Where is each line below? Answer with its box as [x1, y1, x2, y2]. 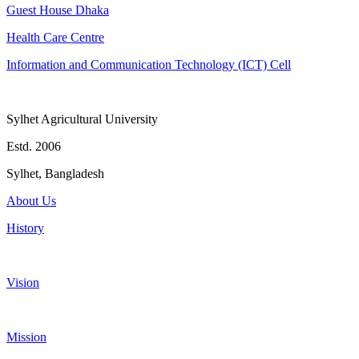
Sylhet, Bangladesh [6, 166, 104, 180]
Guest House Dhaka [6, 2, 109, 17]
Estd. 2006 [6, 139, 61, 153]
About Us [6, 193, 56, 208]
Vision [6, 275, 39, 289]
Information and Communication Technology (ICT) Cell [6, 57, 291, 71]
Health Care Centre [6, 30, 104, 44]
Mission [6, 329, 46, 344]
